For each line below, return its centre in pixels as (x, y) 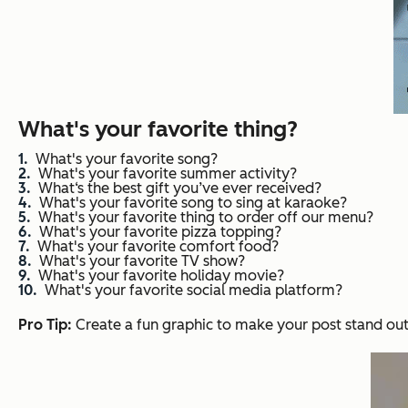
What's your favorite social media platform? (194, 291)
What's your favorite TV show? (142, 261)
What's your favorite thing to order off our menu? (206, 218)
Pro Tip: (45, 325)
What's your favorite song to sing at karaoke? (193, 203)
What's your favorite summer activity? (168, 174)
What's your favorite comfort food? (158, 247)
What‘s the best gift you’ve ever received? (180, 189)
